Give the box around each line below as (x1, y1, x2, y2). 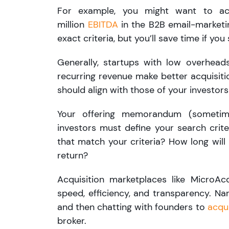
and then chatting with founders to (57, 201, 208, 214)
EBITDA (87, 18, 118, 31)
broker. (57, 215, 86, 227)
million (57, 18, 88, 31)
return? (57, 149, 88, 162)
